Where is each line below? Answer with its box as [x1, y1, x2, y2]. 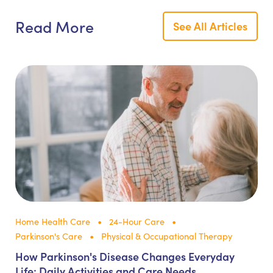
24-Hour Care [109, 215, 165, 227]
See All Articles [173, 18, 247, 34]
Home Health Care [15, 215, 90, 227]
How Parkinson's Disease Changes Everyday [15, 249, 235, 264]
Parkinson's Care [15, 230, 82, 242]
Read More [15, 15, 94, 37]
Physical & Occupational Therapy [101, 230, 232, 242]
